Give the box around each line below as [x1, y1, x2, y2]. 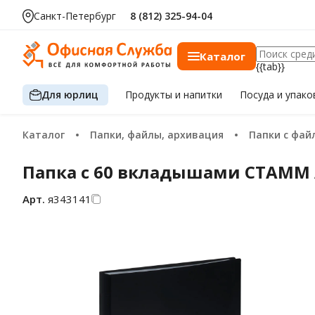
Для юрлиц [41, 87, 98, 101]
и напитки [175, 88, 223, 101]
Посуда [239, 88, 277, 101]
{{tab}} [256, 60, 285, 73]
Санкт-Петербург [34, 9, 116, 22]
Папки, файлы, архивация [97, 128, 224, 141]
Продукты [125, 88, 176, 101]
